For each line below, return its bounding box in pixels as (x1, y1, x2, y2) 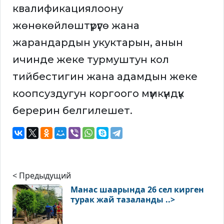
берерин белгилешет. (12, 104, 132, 117)
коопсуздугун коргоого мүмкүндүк (12, 87, 184, 100)
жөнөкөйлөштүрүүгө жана (12, 19, 139, 32)
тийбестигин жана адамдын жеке (12, 70, 197, 83)
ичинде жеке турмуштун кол (12, 53, 169, 66)
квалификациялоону (12, 2, 123, 15)
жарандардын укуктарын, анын (12, 36, 183, 49)
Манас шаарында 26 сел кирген (70, 184, 204, 195)
